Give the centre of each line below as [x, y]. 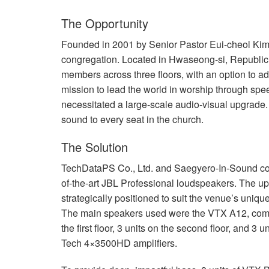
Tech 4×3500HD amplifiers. [119, 243]
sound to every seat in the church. [132, 119]
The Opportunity [105, 23]
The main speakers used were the [134, 213]
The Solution [95, 147]
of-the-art [81, 183]
